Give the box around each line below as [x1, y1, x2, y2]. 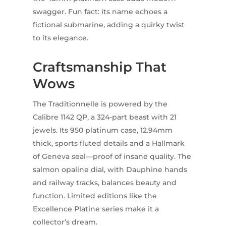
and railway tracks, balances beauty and [32, 178, 177, 188]
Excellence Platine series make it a [32, 204, 159, 214]
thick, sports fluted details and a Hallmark [32, 139, 185, 148]
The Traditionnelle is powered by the [32, 99, 167, 109]
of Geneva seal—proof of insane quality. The [32, 152, 191, 161]
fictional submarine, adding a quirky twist [32, 20, 185, 30]
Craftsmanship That [32, 59, 166, 76]
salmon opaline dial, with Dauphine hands [32, 165, 187, 175]
